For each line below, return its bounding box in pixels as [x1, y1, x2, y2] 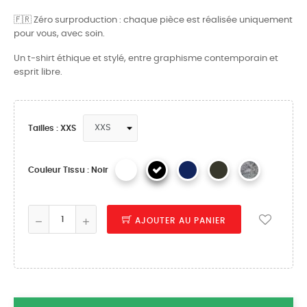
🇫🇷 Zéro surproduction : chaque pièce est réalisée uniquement [14, 16, 293, 25]
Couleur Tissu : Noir [28, 166, 108, 174]
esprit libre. [14, 68, 62, 77]
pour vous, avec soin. [14, 29, 105, 38]
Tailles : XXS [28, 124, 76, 132]
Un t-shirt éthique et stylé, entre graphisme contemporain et [14, 54, 278, 63]
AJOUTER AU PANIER [135, 217, 226, 225]
